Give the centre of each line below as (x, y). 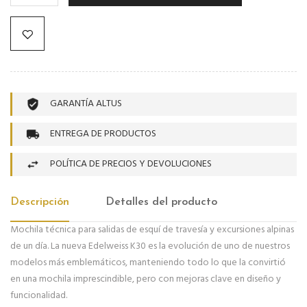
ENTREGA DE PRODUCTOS (103, 134)
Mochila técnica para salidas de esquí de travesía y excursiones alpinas (152, 230)
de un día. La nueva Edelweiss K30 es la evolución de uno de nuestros (150, 247)
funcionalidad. (39, 296)
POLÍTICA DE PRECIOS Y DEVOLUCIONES (131, 164)
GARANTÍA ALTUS (86, 104)
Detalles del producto (162, 202)
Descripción (40, 202)
